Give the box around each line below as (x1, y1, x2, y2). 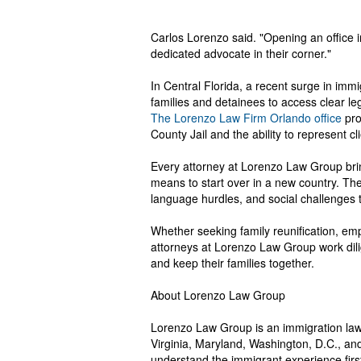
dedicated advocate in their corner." (151, 45, 331, 61)
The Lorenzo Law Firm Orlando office (151, 110, 342, 126)
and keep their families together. (151, 255, 314, 271)
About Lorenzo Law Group (151, 287, 285, 303)
